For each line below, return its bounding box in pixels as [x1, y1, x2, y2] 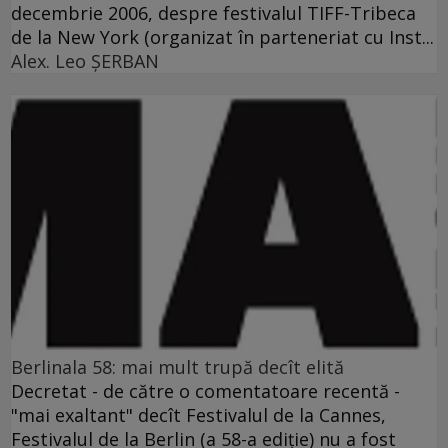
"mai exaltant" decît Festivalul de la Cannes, [11, 403, 386, 428]
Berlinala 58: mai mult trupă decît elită [11, 355, 344, 380]
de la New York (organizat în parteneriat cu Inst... [11, 24, 434, 49]
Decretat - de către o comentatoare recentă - [11, 379, 400, 404]
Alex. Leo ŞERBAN [11, 48, 159, 73]
